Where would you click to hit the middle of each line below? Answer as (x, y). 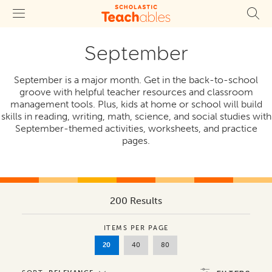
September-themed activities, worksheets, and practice (136, 128)
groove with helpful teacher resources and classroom (136, 92)
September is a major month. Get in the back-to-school (136, 80)
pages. (136, 141)
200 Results (136, 200)
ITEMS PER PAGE (136, 228)
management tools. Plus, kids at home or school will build (136, 104)
